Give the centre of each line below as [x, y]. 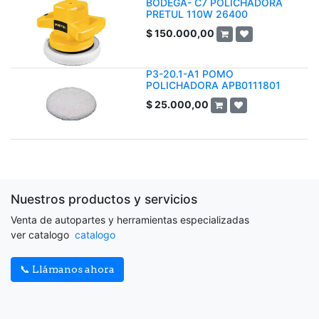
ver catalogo [41, 235]
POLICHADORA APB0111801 [213, 85]
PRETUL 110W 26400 [197, 14]
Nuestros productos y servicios [104, 199]
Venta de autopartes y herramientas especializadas [130, 220]
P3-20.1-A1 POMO [190, 74]
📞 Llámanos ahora [67, 269]
